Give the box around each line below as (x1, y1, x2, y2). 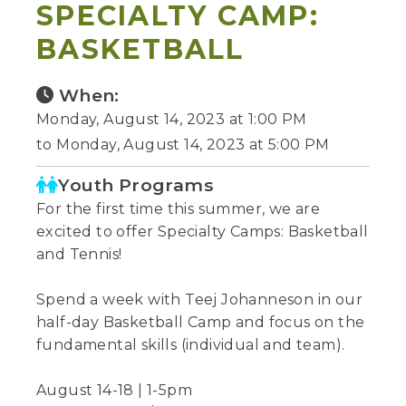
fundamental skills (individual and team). (36, 335, 345, 353)
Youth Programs (58, 173, 215, 196)
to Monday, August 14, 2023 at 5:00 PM (36, 135, 330, 153)
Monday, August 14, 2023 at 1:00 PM (36, 110, 307, 128)
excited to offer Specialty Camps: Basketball (36, 222, 369, 240)
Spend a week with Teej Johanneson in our (36, 290, 362, 308)
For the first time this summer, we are (36, 199, 321, 217)
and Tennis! (36, 245, 122, 263)
